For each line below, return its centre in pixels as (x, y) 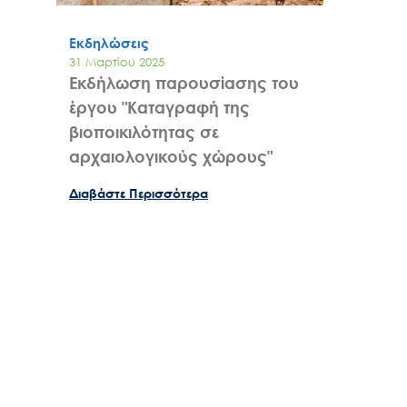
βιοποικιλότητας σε (144, 131)
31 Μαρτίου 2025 (117, 61)
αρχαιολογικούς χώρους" (171, 156)
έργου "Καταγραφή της (159, 107)
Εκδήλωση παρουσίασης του (184, 82)
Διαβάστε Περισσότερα (139, 193)
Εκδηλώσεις (109, 42)
